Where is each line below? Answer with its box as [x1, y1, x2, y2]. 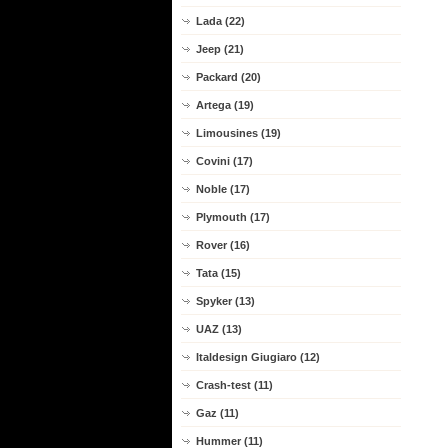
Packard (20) [196, 71, 261, 83]
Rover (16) [196, 239, 250, 251]
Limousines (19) [196, 127, 281, 139]
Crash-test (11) [196, 379, 273, 391]
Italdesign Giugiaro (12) [196, 351, 320, 363]
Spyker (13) [196, 295, 255, 307]
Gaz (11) [196, 407, 239, 419]
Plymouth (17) [196, 211, 270, 223]
